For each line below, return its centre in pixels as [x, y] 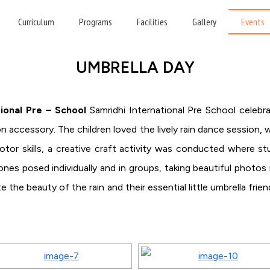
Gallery [204, 22]
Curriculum [36, 22]
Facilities [152, 22]
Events [253, 22]
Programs [95, 22]
